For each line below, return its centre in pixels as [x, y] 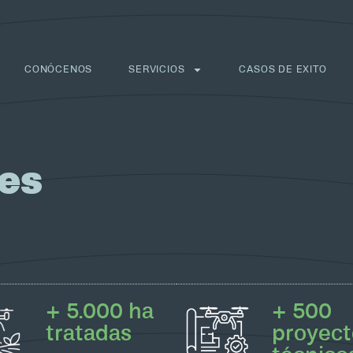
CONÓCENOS [58, 69]
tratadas [88, 333]
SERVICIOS [157, 69]
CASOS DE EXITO [283, 69]
